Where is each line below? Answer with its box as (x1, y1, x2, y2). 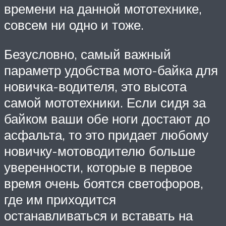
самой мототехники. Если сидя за (4, 94, 206, 110)
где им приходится (4, 191, 116, 207)
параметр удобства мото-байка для (4, 62, 218, 78)
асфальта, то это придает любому (4, 126, 208, 143)
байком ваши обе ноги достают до (4, 110, 210, 127)
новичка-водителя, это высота (4, 78, 187, 94)
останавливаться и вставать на (4, 207, 193, 223)
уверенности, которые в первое (4, 158, 192, 175)
